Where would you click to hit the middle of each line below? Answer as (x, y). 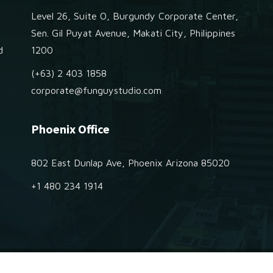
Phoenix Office (70, 129)
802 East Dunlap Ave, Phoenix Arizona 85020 (130, 163)
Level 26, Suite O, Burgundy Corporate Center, (134, 16)
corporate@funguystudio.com (96, 90)
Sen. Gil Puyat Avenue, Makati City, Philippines (133, 33)
